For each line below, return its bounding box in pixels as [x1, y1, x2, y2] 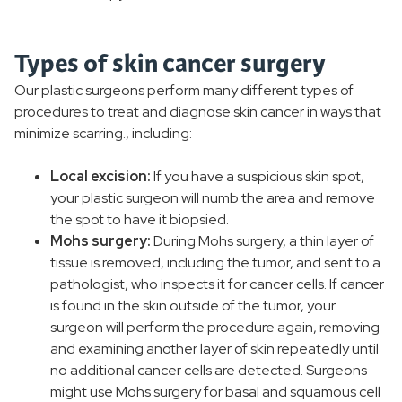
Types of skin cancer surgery [14, 48, 330, 80]
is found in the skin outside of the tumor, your [50, 296, 336, 315]
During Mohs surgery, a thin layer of [151, 232, 374, 250]
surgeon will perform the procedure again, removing [50, 318, 380, 336]
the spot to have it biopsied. [50, 210, 229, 229]
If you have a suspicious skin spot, [151, 167, 364, 186]
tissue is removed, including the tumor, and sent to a [50, 253, 380, 272]
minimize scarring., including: [14, 124, 195, 143]
